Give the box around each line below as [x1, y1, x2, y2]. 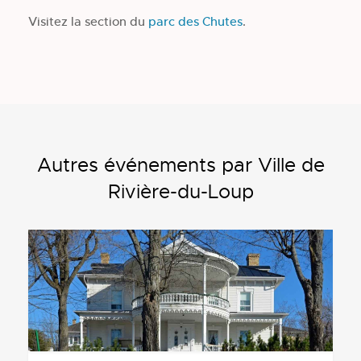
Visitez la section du [28, 13, 148, 29]
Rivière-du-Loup [107, 179, 254, 204]
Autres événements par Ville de [36, 152, 325, 177]
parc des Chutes [148, 13, 243, 29]
